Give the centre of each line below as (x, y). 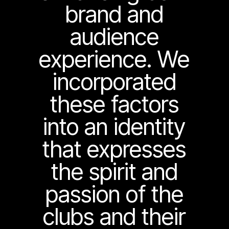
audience (114, 37)
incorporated (114, 82)
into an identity (114, 127)
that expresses (114, 150)
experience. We (114, 60)
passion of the (114, 194)
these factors (114, 105)
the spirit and (114, 172)
